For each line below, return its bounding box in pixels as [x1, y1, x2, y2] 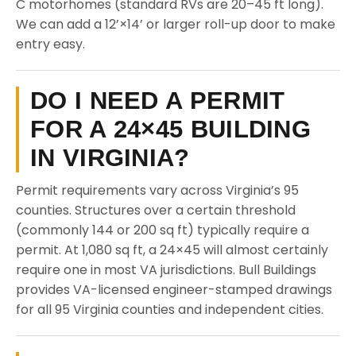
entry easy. [16, 35, 85, 53]
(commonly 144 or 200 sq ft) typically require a [16, 221, 309, 239]
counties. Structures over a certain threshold [16, 201, 296, 219]
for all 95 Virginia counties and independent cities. [16, 300, 323, 319]
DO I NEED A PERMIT [30, 87, 285, 114]
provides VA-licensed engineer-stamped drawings [16, 281, 332, 299]
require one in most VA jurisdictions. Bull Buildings [16, 261, 316, 279]
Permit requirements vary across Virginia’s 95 [16, 181, 299, 199]
